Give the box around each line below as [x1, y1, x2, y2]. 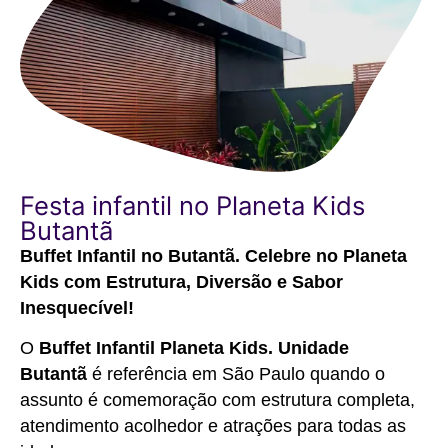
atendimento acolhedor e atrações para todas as [20, 416, 406, 437]
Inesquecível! [20, 298, 134, 318]
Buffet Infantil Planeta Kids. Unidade [39, 338, 349, 359]
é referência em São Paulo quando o [87, 364, 385, 385]
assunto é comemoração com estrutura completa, [20, 390, 415, 411]
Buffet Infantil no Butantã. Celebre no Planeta [20, 246, 407, 266]
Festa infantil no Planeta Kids [20, 190, 365, 221]
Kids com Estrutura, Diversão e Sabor [20, 272, 343, 292]
